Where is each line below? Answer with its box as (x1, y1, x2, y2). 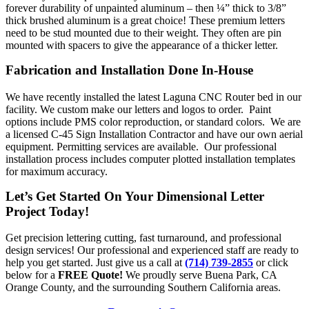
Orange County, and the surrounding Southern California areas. (6, 281, 281, 294)
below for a (6, 269, 58, 281)
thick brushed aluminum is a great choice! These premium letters (6, 14, 285, 26)
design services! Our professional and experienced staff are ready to (6, 244, 299, 257)
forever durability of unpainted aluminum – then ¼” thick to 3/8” (6, 1, 286, 14)
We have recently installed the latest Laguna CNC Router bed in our (6, 90, 301, 103)
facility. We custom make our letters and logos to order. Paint (6, 103, 271, 115)
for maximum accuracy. (6, 165, 108, 177)
